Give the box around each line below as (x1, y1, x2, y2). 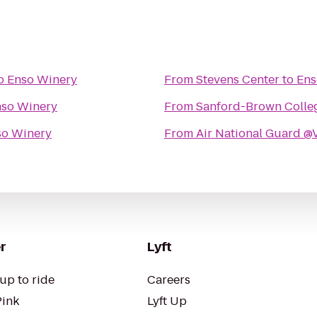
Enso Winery (7, 71, 77, 88)
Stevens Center (196, 71, 279, 88)
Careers (147, 272, 190, 288)
